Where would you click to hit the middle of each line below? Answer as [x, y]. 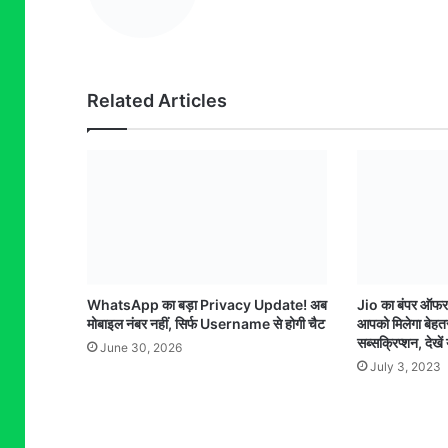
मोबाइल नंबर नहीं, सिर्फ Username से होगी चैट [206, 324]
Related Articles [157, 101]
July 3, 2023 [405, 367]
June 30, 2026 [141, 348]
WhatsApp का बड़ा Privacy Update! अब [207, 305]
